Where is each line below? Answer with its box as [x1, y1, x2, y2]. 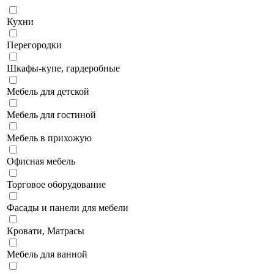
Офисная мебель [7, 156, 75, 167]
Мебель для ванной [7, 249, 87, 260]
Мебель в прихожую [7, 133, 92, 144]
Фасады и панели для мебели [7, 202, 128, 213]
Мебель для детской [7, 86, 89, 97]
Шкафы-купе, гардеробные [7, 63, 120, 74]
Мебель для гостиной [7, 109, 96, 120]
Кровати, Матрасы [7, 226, 84, 237]
